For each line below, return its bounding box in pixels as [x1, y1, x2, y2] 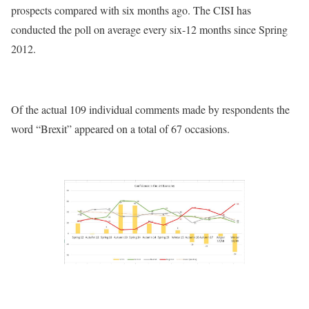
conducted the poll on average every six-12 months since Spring [11, 21, 288, 37]
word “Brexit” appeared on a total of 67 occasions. [11, 121, 230, 136]
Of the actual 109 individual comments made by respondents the [11, 101, 290, 117]
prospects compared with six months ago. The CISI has [11, 2, 251, 17]
